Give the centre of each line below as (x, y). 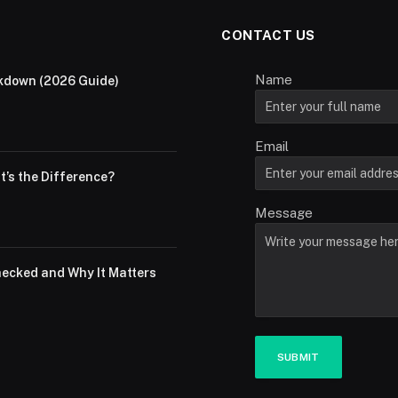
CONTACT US (268, 36)
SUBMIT (298, 358)
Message (283, 213)
